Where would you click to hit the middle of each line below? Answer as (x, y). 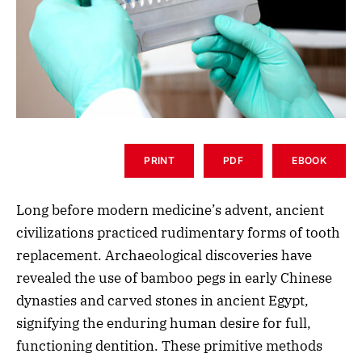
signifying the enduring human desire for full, (164, 323)
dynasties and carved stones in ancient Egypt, (162, 300)
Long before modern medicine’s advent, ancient (170, 210)
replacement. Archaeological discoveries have (164, 255)
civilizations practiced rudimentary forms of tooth (178, 232)
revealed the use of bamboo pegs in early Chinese (174, 278)
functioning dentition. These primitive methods (169, 345)
